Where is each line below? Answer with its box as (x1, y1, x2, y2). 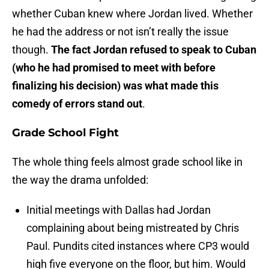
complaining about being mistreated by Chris (26, 222, 239, 235)
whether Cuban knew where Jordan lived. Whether (12, 7, 253, 20)
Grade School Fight (12, 126, 119, 140)
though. (12, 43, 51, 56)
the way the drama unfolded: (12, 174, 148, 187)
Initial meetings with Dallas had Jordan (26, 204, 211, 217)
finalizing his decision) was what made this (12, 79, 219, 92)
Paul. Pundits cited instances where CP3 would (26, 240, 249, 253)
